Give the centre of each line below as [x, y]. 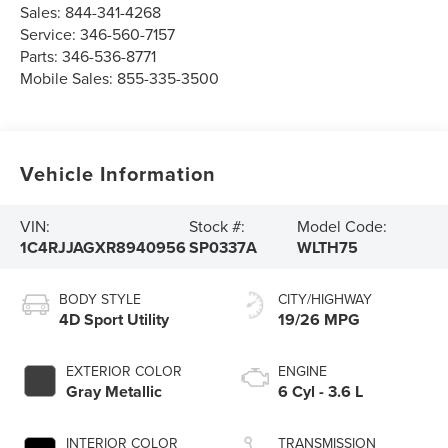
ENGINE [302, 371]
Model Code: [342, 226]
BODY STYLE [100, 299]
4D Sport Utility [114, 320]
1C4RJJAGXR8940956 [103, 248]
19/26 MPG [319, 320]
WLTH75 [328, 248]
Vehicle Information [118, 174]
